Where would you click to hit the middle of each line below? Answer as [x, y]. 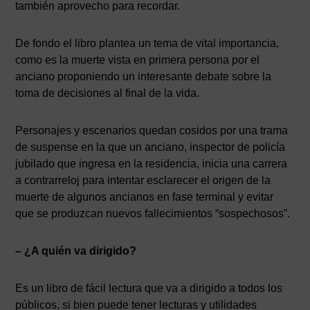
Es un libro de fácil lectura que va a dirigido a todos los [149, 288]
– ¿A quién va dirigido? [76, 251]
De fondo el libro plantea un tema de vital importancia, [147, 43]
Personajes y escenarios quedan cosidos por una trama [152, 130]
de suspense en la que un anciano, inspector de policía [151, 147]
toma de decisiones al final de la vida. [108, 93]
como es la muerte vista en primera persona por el [138, 60]
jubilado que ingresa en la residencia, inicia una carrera [152, 164]
